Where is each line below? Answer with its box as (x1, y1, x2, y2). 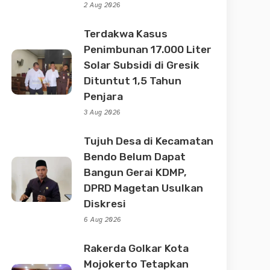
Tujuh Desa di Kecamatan (84, 134, 214, 147)
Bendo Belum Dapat (84, 150, 186, 163)
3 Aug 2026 (84, 108, 121, 116)
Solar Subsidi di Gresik (84, 58, 200, 71)
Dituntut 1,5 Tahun (84, 74, 182, 87)
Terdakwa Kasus (84, 27, 168, 40)
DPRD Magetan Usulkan (84, 181, 204, 194)
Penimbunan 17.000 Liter (84, 43, 212, 55)
